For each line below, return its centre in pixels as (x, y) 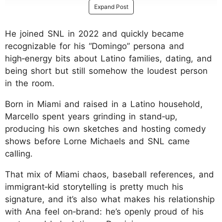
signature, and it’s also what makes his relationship (110, 199)
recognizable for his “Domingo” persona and (95, 46)
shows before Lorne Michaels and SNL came (97, 141)
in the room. (30, 83)
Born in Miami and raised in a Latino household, (104, 104)
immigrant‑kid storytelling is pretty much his (94, 187)
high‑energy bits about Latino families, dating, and (109, 58)
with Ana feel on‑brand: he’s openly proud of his (104, 211)
